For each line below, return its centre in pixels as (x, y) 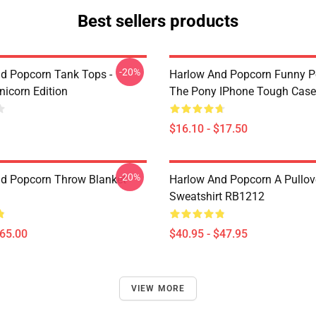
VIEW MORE (158, 288)
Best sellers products (158, 21)
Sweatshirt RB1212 (217, 196)
